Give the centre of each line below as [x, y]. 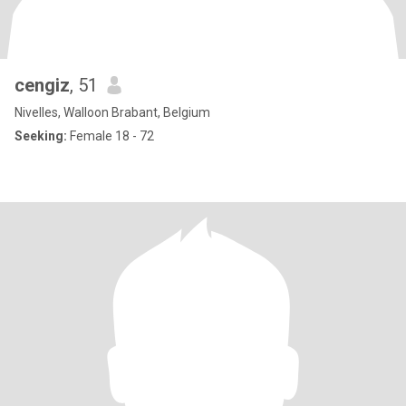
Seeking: [41, 136]
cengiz [42, 85]
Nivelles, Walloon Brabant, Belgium [112, 112]
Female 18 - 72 [111, 136]
